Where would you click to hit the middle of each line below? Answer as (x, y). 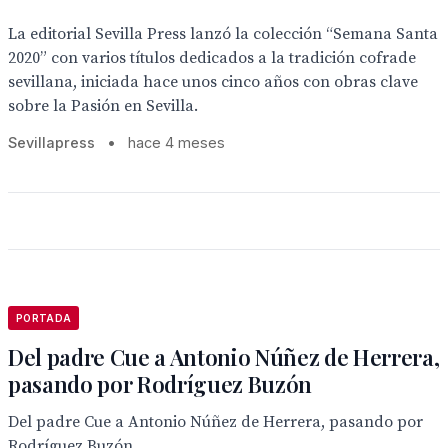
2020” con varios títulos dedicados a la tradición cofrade (212, 58)
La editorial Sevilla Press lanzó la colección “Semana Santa (223, 34)
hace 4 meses (176, 142)
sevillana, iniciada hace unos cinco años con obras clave (213, 82)
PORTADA (44, 318)
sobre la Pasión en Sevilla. (103, 106)
